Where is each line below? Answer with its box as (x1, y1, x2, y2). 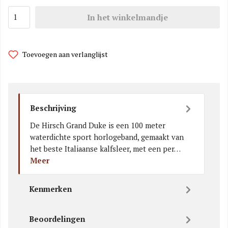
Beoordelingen (29, 214, 85, 224)
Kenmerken (29, 184, 72, 194)
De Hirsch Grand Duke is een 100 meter (30, 120, 165, 130)
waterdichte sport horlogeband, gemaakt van (30, 132, 184, 142)
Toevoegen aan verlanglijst (22, 49, 108, 59)
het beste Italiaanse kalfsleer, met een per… (30, 144, 180, 154)
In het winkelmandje (87, 11, 168, 23)
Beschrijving (30, 103, 76, 113)
